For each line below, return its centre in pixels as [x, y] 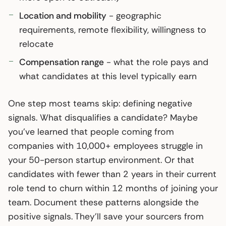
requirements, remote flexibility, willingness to [113, 30]
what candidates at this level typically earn [108, 76]
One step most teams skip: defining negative [100, 103]
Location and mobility [63, 15]
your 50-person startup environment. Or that [101, 160]
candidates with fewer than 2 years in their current [112, 174]
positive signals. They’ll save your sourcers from [106, 216]
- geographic [134, 15]
